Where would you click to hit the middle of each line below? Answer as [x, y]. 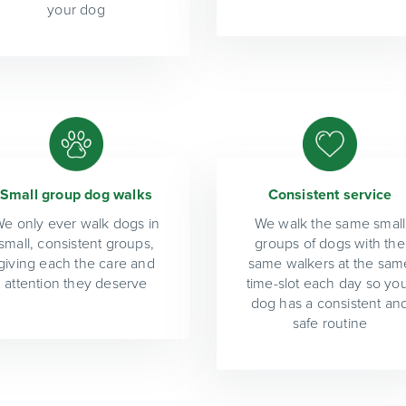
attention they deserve [76, 283]
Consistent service [330, 194]
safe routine [330, 323]
